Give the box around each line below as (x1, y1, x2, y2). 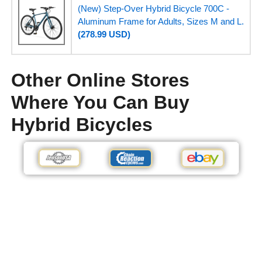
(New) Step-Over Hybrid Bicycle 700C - (77, 4, 229, 14)
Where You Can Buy (11, 92, 189, 113)
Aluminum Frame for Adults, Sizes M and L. (77, 16, 244, 27)
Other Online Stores (11, 70, 189, 91)
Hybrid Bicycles (11, 114, 153, 136)
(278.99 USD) (77, 29, 130, 40)
